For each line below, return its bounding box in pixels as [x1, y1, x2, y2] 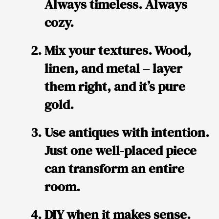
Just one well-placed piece [44, 141, 197, 159]
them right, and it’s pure [44, 77, 185, 95]
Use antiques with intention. [44, 123, 209, 141]
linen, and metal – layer [44, 59, 182, 77]
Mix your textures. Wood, [44, 41, 191, 59]
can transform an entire [44, 159, 184, 177]
